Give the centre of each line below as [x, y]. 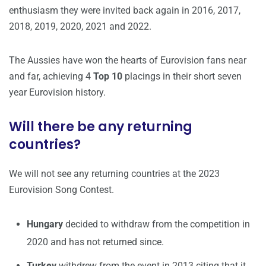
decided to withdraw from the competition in [156, 224]
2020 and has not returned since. [95, 242]
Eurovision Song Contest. [61, 190]
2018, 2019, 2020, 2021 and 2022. [80, 27]
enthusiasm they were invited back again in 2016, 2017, [125, 11]
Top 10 [108, 77]
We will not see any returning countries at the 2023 [114, 174]
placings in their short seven [182, 77]
